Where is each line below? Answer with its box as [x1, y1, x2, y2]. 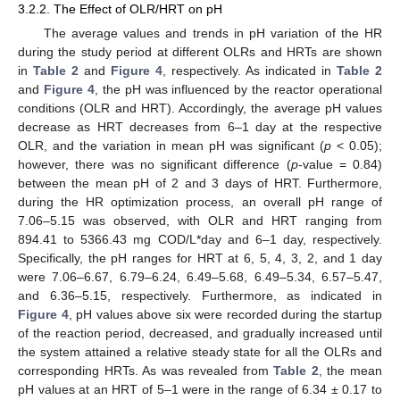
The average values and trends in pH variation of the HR [43, 26, 382, 41]
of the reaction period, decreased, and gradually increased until [18, 326, 382, 341]
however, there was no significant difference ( [18, 157, 291, 172]
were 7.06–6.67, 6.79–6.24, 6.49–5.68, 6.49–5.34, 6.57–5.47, [18, 270, 382, 285]
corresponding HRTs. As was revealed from [18, 363, 274, 379]
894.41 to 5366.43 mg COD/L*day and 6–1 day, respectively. [18, 232, 382, 247]
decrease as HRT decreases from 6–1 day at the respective [18, 120, 382, 135]
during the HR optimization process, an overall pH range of [18, 195, 382, 210]
